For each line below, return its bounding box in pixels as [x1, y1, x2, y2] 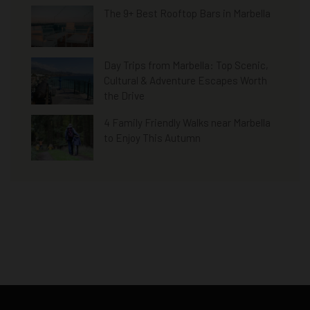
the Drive [104, 89, 145, 102]
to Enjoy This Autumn [104, 131, 201, 145]
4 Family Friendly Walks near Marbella [104, 116, 271, 129]
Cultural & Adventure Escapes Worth [104, 74, 267, 87]
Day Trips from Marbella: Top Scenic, [104, 59, 268, 72]
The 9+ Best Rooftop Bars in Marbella [104, 7, 271, 20]
